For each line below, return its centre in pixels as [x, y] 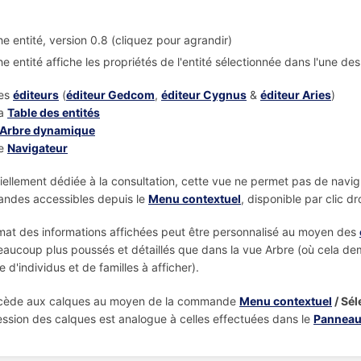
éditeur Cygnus [204, 94]
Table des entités [54, 112]
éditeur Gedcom [110, 94]
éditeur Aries [296, 94]
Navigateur [37, 147]
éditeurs [36, 94]
